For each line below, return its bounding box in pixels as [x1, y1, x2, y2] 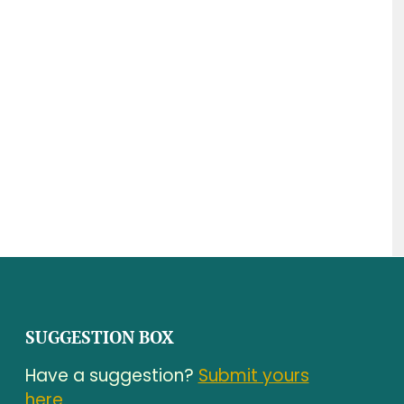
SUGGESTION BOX [24, 325, 174, 348]
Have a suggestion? [24, 363, 198, 388]
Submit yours [197, 363, 309, 388]
